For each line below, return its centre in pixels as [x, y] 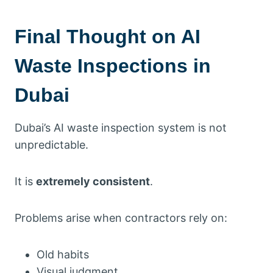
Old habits [63, 254]
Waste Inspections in [113, 66]
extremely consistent [93, 181]
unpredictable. [51, 144]
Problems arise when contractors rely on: [121, 218]
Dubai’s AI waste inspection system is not [121, 127]
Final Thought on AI [108, 36]
